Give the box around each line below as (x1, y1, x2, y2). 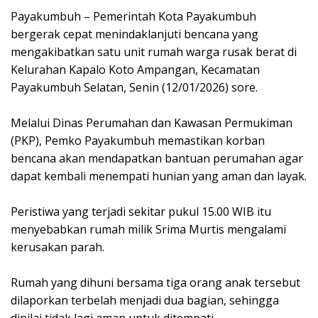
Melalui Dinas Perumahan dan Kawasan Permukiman (11, 115, 292, 131)
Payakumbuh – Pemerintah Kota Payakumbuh (11, 9, 256, 25)
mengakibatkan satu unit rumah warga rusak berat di (11, 44, 297, 60)
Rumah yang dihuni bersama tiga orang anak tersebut (11, 275, 300, 291)
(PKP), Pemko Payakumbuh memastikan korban (11, 133, 265, 149)
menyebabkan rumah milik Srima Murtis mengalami (11, 221, 286, 238)
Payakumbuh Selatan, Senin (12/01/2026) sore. (11, 79, 258, 96)
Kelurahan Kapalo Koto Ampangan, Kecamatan (11, 62, 260, 78)
